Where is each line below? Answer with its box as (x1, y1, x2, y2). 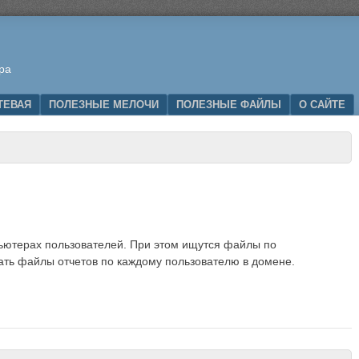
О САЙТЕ (299, 99, 345, 111)
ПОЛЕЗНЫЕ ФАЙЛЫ (176, 99, 281, 111)
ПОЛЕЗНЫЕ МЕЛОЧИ (49, 99, 159, 111)
